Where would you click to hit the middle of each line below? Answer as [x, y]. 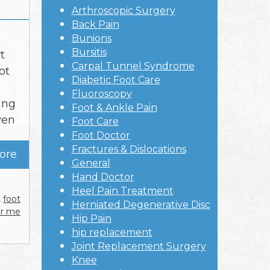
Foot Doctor [101, 136]
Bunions [91, 39]
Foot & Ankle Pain [114, 108]
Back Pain [95, 25]
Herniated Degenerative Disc [141, 205]
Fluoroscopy [102, 94]
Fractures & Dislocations [129, 149]
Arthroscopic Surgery [123, 11]
